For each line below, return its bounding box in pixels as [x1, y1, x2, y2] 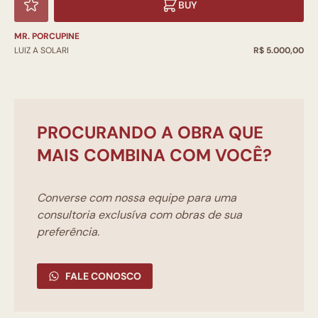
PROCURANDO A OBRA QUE [37, 121, 263, 144]
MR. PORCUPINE [14, 31, 79, 43]
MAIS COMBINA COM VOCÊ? [37, 144, 272, 167]
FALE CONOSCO [65, 270, 141, 283]
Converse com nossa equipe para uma [37, 190, 236, 206]
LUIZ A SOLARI [14, 45, 69, 57]
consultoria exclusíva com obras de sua [37, 207, 242, 223]
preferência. [37, 224, 99, 240]
